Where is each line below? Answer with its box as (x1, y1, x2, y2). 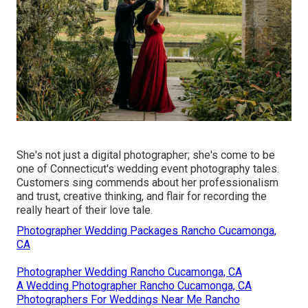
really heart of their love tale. (16, 203, 153, 217)
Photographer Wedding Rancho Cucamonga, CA (16, 265, 242, 278)
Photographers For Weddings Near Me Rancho (16, 292, 240, 306)
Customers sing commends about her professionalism (16, 175, 278, 189)
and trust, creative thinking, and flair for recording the (16, 189, 267, 203)
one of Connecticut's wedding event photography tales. (16, 162, 279, 175)
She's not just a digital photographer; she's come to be (16, 148, 275, 162)
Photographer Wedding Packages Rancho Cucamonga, (16, 223, 276, 237)
